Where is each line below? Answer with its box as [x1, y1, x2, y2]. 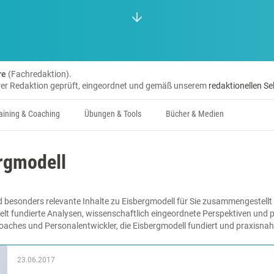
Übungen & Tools [84, 109, 141, 119]
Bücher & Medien [166, 109, 224, 119]
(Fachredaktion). [8, 69, 72, 79]
